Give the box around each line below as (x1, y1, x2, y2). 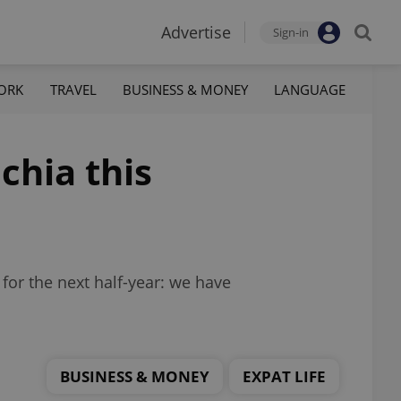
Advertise (161, 21, 231, 43)
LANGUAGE (273, 80, 346, 98)
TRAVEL (49, 80, 97, 98)
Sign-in (273, 24, 309, 40)
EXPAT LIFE (243, 365, 326, 387)
